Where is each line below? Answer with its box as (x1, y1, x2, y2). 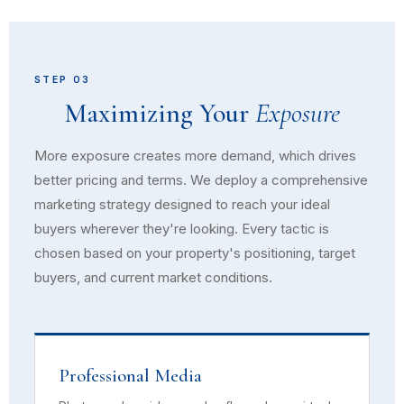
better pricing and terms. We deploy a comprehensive (34, 171, 368, 188)
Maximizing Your (64, 96, 255, 130)
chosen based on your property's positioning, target (34, 244, 355, 262)
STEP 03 (34, 74, 91, 86)
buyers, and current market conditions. (34, 269, 272, 286)
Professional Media (59, 364, 202, 387)
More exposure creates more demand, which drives (34, 147, 356, 164)
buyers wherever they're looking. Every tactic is (34, 220, 329, 237)
